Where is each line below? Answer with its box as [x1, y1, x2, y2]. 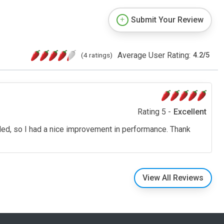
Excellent [173, 106, 206, 116]
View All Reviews [142, 172, 203, 182]
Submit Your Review [131, 14, 203, 24]
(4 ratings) [81, 50, 112, 59]
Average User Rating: [117, 50, 190, 60]
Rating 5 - [137, 106, 171, 116]
